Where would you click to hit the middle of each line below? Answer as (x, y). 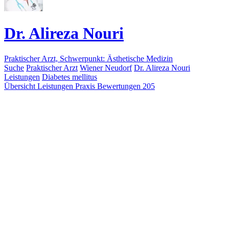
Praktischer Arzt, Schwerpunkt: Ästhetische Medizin (88, 58)
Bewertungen (120, 86)
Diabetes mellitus (70, 77)
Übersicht (21, 86)
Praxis (86, 86)
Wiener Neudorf (106, 67)
